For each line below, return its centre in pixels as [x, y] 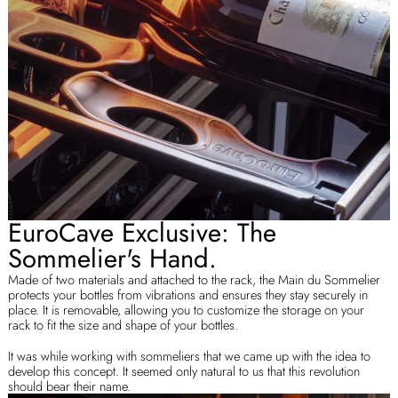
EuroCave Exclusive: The [143, 232]
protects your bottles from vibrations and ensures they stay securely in [188, 294]
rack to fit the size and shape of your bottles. [125, 324]
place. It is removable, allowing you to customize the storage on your [187, 309]
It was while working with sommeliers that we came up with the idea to [190, 356]
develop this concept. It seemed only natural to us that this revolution [184, 371]
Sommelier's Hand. [113, 258]
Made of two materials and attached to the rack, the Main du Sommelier [195, 279]
